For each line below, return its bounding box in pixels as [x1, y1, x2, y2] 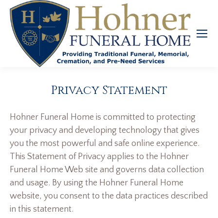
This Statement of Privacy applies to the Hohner [10, 152, 189, 162]
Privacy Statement [51, 82, 167, 98]
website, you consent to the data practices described [10, 191, 208, 201]
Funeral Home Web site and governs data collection [10, 165, 204, 175]
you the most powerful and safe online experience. [10, 139, 200, 149]
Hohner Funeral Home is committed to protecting [10, 112, 196, 123]
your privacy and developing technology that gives [10, 126, 200, 136]
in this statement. [10, 204, 73, 215]
